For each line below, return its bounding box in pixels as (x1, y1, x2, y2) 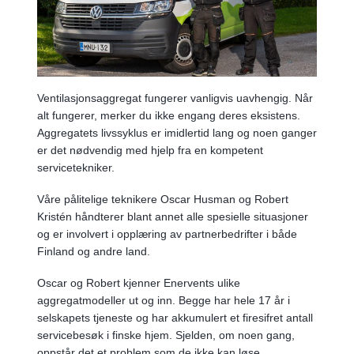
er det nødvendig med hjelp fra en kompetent (37, 143, 263, 156)
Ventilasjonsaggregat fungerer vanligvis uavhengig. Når (37, 91, 313, 104)
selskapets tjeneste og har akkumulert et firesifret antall (37, 311, 313, 324)
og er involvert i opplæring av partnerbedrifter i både (37, 227, 297, 240)
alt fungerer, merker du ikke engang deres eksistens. (37, 108, 300, 122)
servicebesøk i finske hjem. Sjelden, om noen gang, (37, 328, 295, 341)
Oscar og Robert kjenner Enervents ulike (37, 276, 240, 289)
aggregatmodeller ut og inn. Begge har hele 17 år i (37, 293, 290, 307)
